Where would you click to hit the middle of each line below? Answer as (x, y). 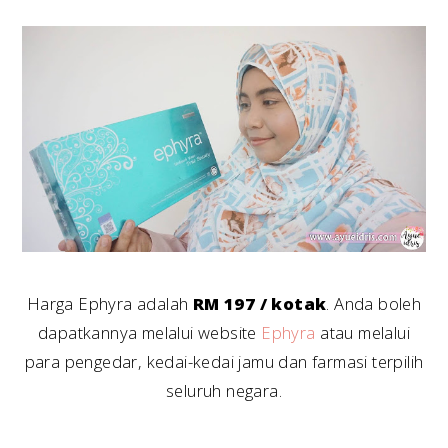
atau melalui (362, 333)
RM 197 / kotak (259, 304)
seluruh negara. (223, 391)
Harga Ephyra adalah (109, 304)
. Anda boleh (374, 304)
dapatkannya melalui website (150, 333)
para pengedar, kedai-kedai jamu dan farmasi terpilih (224, 362)
